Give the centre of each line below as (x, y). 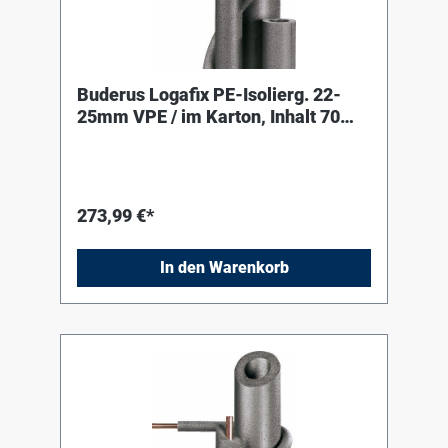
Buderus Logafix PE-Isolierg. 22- (209, 95)
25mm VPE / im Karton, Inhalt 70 (208, 117)
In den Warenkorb (224, 268)
